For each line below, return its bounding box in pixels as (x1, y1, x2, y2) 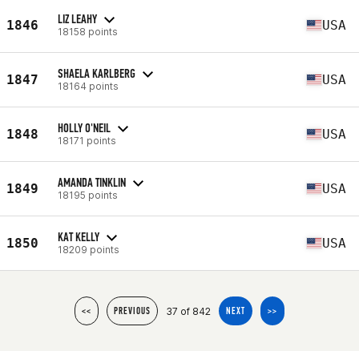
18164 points (58, 79, 119, 92)
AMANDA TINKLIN (58, 174, 126, 190)
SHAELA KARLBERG (58, 65, 135, 81)
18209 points (58, 243, 119, 256)
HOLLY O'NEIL (58, 119, 111, 135)
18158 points (58, 25, 118, 38)
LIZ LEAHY (58, 10, 97, 26)
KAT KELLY (58, 228, 99, 244)
